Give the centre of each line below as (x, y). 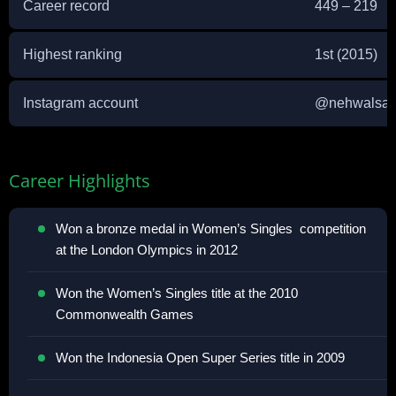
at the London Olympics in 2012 (147, 250)
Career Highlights (80, 181)
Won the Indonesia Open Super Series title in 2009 (200, 358)
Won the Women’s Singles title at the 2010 (177, 293)
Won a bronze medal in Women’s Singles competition (211, 228)
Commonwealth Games (125, 314)
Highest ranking (72, 54)
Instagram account (80, 103)
